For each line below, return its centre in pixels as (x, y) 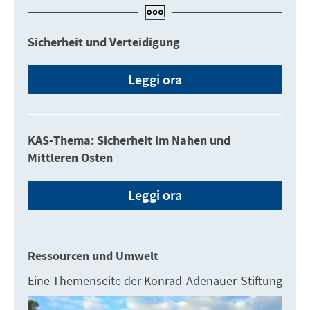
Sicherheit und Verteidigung (104, 42)
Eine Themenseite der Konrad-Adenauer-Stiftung (155, 280)
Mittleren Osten (70, 158)
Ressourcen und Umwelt (93, 256)
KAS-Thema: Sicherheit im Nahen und (129, 140)
